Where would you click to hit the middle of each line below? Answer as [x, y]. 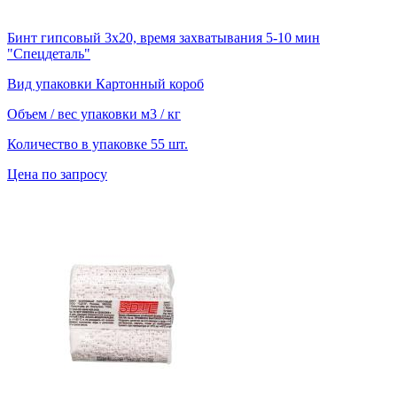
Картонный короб [150, 84]
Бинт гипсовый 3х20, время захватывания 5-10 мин [163, 38]
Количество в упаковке [79, 144]
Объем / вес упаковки [74, 114]
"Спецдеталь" [49, 54]
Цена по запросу [57, 175]
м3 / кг [161, 114]
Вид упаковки [51, 84]
